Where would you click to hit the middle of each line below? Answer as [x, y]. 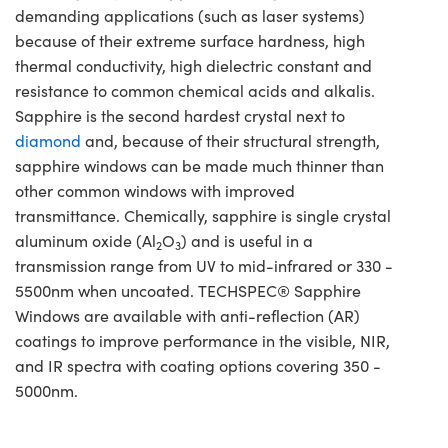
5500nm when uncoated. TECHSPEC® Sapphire [188, 291]
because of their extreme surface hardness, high [190, 41]
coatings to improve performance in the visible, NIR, [202, 341]
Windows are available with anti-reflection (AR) [187, 316]
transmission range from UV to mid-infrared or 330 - [204, 266]
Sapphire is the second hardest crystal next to [180, 116]
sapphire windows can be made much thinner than [199, 166]
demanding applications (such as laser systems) [190, 16]
